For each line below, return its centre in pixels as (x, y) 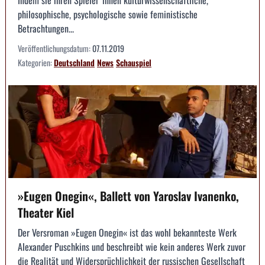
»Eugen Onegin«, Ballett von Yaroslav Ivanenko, (128, 196)
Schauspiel (134, 62)
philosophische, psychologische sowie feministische (108, 14)
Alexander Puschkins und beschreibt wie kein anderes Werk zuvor (132, 247)
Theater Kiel (46, 213)
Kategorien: (36, 62)
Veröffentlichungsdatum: (55, 48)
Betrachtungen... (46, 28)
